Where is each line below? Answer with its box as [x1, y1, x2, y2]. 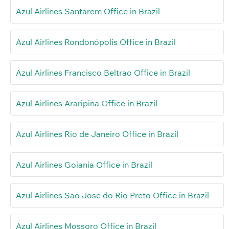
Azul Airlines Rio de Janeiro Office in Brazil [16, 128, 178, 139]
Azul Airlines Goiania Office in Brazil [16, 159, 152, 170]
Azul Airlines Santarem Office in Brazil [16, 6, 160, 16]
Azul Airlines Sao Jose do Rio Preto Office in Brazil [16, 190, 209, 200]
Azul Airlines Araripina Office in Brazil [16, 98, 157, 108]
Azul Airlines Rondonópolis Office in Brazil [16, 36, 176, 47]
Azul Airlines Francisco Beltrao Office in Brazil [16, 67, 190, 78]
